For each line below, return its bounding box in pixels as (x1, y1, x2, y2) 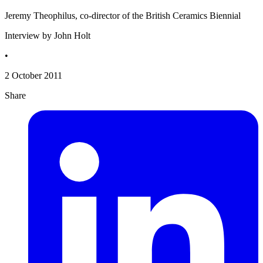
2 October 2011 (5, 70, 62, 81)
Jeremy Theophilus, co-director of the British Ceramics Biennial (5, 11, 241, 21)
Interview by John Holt (5, 31, 90, 41)
